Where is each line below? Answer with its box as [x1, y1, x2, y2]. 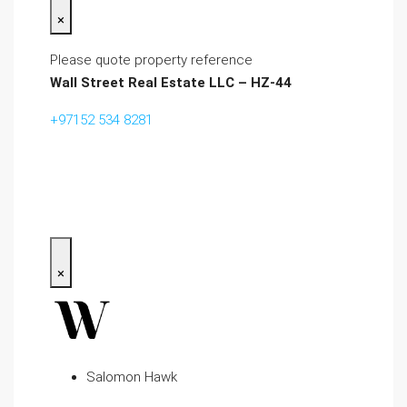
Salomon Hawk [86, 369, 177, 385]
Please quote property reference [50, 52, 253, 68]
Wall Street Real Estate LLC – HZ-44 [50, 74, 292, 91]
